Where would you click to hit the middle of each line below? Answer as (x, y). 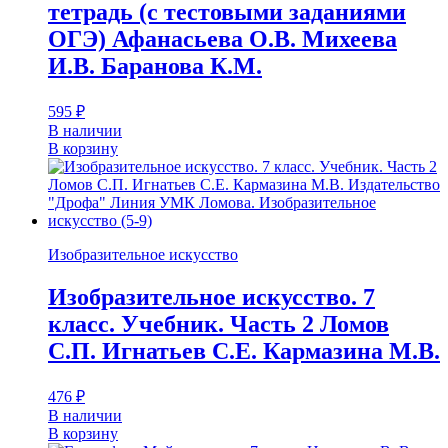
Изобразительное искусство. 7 (211, 297)
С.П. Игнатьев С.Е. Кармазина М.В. (244, 351)
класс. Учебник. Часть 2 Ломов (218, 324)
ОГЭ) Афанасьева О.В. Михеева (222, 39)
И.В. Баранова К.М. (155, 66)
